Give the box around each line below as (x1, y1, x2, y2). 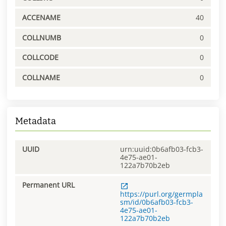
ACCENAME (22, 13, 61, 23)
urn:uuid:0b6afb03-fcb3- (120, 144, 203, 154)
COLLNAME (22, 72, 60, 82)
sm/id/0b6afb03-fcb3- (120, 197, 193, 207)
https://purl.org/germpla (120, 189, 203, 199)
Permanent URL (22, 180, 75, 190)
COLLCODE (22, 52, 59, 63)
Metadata (15, 115, 56, 127)
